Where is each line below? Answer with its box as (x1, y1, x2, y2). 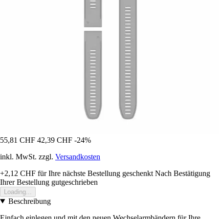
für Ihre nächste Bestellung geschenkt (36, 169, 153, 177)
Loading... (4, 188, 32, 196)
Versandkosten (55, 152, 100, 161)
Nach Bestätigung (155, 169, 210, 177)
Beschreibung (8, 197, 51, 205)
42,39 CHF (37, 135, 72, 144)
